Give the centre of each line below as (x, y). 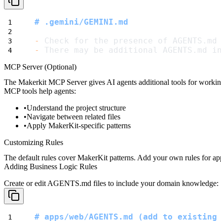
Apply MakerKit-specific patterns (79, 125)
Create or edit (26, 184)
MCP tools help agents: (40, 91)
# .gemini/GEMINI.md (81, 22)
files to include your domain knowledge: (155, 184)
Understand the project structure (76, 108)
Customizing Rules (34, 142)
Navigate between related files (74, 116)
